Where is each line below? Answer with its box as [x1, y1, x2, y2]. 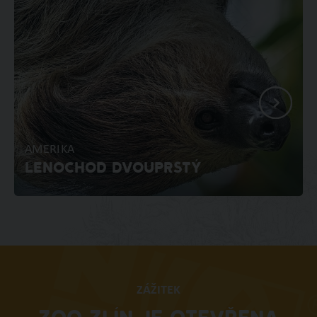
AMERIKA [24, 143, 75, 157]
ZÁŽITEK [137, 284, 180, 298]
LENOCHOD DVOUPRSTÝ [24, 161, 202, 177]
